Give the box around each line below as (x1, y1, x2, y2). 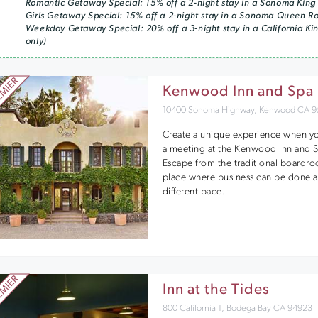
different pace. (162, 186, 226, 197)
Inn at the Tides (162, 283, 270, 297)
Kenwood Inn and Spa (162, 84, 314, 99)
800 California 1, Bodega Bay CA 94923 (162, 304, 312, 313)
